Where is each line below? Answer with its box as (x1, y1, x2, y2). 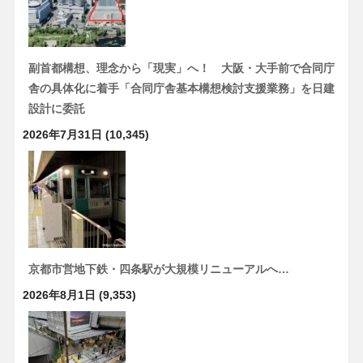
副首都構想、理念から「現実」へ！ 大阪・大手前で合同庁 (28, 61, 335, 75)
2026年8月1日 (22, 288, 96, 301)
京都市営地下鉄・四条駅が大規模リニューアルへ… (28, 262, 289, 275)
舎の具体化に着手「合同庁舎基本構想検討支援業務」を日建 (28, 81, 335, 95)
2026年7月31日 (22, 127, 102, 141)
